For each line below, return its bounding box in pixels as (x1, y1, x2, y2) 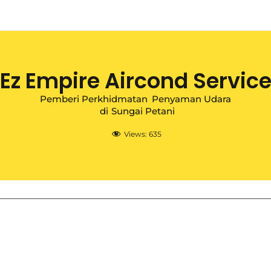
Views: (123, 129, 147, 139)
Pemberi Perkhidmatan (40, 93, 148, 105)
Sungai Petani (111, 105, 175, 117)
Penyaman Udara (152, 93, 231, 105)
